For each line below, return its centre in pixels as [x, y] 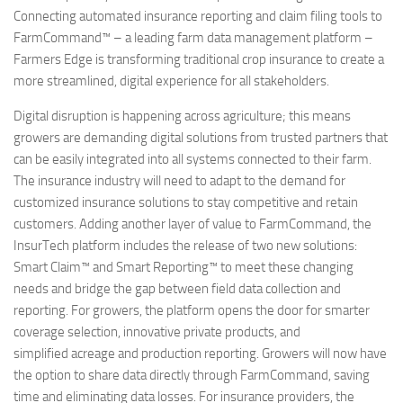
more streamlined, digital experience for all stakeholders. [171, 81]
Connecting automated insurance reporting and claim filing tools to [198, 17]
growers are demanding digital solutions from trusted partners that [201, 138]
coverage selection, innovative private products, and [157, 332]
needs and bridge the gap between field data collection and [177, 289]
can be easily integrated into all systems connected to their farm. [193, 160]
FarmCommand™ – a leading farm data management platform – [193, 38]
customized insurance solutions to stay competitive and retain [186, 203]
